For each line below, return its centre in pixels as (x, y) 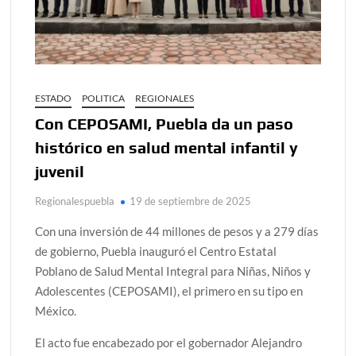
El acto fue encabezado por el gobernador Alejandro (169, 342)
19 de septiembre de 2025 (191, 201)
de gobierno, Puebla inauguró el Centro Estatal (156, 251)
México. (56, 310)
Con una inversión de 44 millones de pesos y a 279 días (177, 231)
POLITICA (104, 98)
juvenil (60, 171)
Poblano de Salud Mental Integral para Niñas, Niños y (173, 271)
